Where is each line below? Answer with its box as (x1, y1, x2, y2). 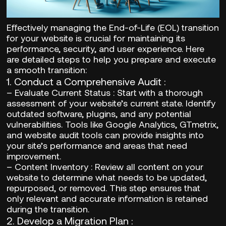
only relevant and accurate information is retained (7, 192, 208, 204)
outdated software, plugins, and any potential (7, 107, 192, 119)
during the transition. (7, 203, 90, 214)
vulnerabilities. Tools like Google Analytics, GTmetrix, (7, 118, 219, 130)
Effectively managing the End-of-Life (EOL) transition (7, 21, 219, 33)
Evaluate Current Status (15, 86, 111, 98)
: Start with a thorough (110, 86, 203, 98)
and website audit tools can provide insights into (7, 129, 204, 140)
